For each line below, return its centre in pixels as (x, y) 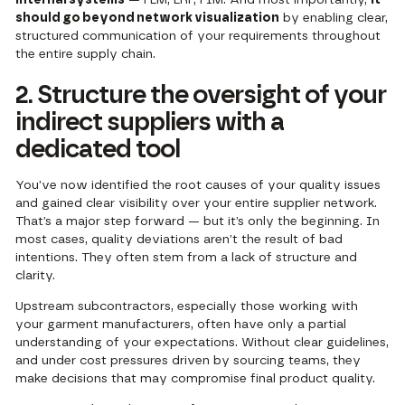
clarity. (36, 275)
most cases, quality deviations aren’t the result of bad (179, 239)
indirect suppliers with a (150, 122)
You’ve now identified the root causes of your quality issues (198, 185)
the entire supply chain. (86, 54)
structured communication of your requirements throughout (198, 36)
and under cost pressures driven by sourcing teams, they (188, 360)
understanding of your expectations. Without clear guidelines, (202, 342)
